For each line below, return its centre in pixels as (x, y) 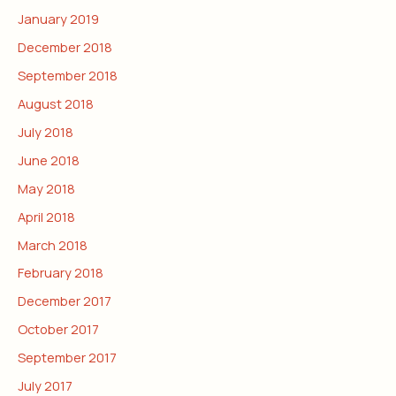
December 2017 (65, 301)
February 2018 (61, 273)
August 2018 (56, 103)
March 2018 (53, 244)
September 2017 (67, 358)
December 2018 (65, 46)
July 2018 (46, 131)
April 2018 (46, 216)
